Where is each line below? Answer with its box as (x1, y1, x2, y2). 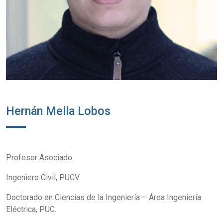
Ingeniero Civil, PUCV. (6, 173, 80, 183)
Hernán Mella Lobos (6, 104, 111, 118)
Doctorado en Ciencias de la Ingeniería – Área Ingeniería (6, 193, 201, 203)
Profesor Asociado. (6, 153, 74, 163)
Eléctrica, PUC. (6, 205, 56, 215)
